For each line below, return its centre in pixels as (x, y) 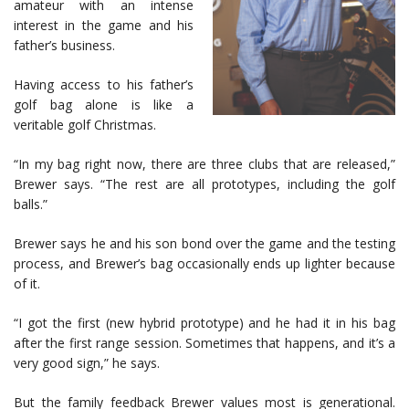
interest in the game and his (104, 26)
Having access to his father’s (104, 85)
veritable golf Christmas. (85, 125)
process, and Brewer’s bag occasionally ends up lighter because (204, 264)
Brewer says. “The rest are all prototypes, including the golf (204, 184)
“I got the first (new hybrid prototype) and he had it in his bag (204, 323)
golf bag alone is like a (104, 105)
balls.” (31, 204)
